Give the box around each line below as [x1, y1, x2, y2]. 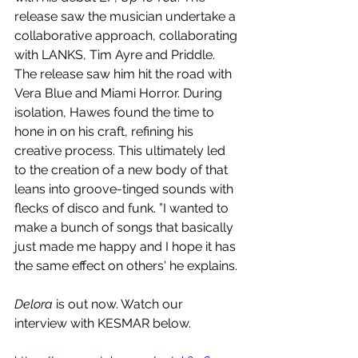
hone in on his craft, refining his [14, 124, 197, 140]
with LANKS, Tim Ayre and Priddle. [14, 47, 218, 63]
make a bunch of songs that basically [14, 220, 237, 236]
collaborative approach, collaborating [14, 28, 241, 44]
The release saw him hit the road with [14, 66, 235, 82]
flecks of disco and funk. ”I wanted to [14, 201, 232, 217]
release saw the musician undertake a [14, 9, 239, 25]
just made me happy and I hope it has [14, 239, 239, 255]
